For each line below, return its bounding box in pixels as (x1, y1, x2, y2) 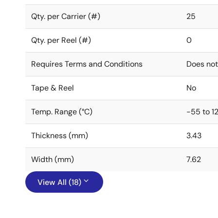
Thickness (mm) (31, 130, 88, 141)
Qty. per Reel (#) (31, 35, 91, 45)
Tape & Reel (31, 83, 74, 93)
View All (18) (37, 177, 81, 187)
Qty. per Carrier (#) (31, 11, 100, 21)
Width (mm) (31, 154, 74, 164)
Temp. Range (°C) (31, 107, 92, 117)
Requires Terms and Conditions (31, 59, 143, 69)
